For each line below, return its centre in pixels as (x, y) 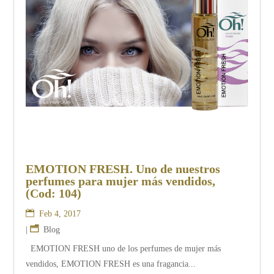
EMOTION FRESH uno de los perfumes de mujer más (124, 248)
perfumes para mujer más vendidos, (121, 181)
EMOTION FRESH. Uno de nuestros (123, 168)
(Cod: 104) (54, 193)
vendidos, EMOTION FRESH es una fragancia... (111, 264)
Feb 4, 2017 (60, 213)
